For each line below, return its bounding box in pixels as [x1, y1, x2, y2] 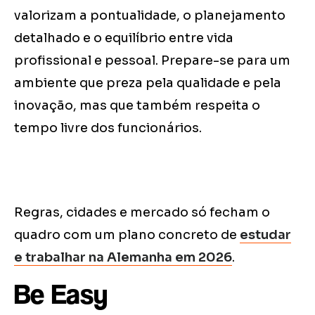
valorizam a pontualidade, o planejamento [14, 8, 285, 24]
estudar [240, 227, 291, 243]
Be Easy [14, 278, 108, 311]
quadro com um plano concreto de [14, 227, 240, 243]
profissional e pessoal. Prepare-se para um [14, 53, 290, 69]
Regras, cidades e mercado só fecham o [14, 205, 270, 221]
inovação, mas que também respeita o [14, 98, 260, 114]
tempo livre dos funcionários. [14, 120, 202, 136]
